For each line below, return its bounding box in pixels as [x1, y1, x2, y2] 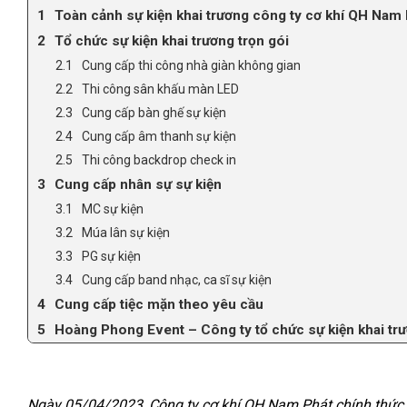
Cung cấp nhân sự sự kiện [55, 175, 222, 193]
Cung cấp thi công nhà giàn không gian [82, 57, 301, 73]
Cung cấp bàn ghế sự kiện [82, 104, 226, 120]
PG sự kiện [82, 248, 141, 263]
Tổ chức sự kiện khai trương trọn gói [55, 32, 289, 49]
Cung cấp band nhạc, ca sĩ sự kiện [82, 272, 272, 287]
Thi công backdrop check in [82, 152, 236, 167]
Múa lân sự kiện [82, 224, 170, 240]
